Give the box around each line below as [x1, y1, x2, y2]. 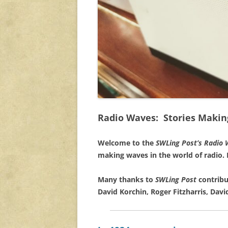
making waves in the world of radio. [98, 150, 226, 160]
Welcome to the [98, 138, 156, 148]
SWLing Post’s [156, 138, 202, 148]
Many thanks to [98, 175, 155, 185]
